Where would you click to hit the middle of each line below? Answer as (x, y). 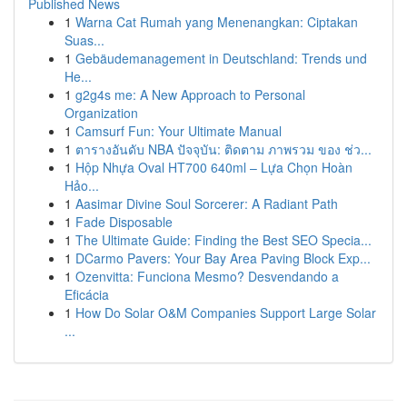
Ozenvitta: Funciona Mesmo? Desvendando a (207, 276)
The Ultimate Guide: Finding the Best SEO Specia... (223, 240)
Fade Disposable (124, 222)
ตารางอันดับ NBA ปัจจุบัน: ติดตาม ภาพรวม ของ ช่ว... (223, 149)
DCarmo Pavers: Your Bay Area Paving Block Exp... (223, 258)
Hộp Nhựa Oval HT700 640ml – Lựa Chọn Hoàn (214, 167)
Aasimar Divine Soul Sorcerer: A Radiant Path (207, 203)
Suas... (84, 40)
